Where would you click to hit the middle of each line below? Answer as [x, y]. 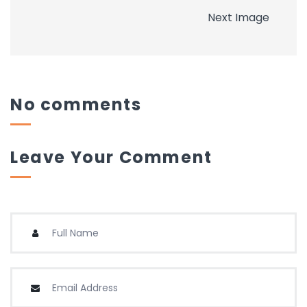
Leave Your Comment [111, 158]
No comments [76, 105]
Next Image [238, 18]
